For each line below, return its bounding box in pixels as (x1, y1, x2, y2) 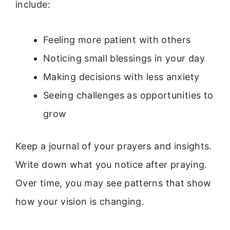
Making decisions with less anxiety (43, 71, 200, 82)
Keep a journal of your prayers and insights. (15, 140, 212, 151)
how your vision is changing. (15, 196, 145, 207)
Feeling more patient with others (43, 34, 191, 45)
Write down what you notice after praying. (15, 159, 207, 170)
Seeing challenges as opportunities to (43, 89, 214, 101)
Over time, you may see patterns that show (15, 177, 212, 188)
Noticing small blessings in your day (43, 52, 205, 64)
